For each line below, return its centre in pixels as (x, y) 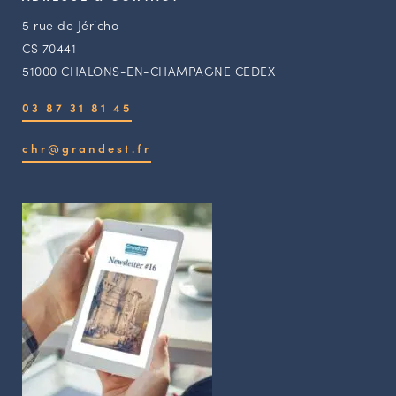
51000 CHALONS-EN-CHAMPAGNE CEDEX (148, 70)
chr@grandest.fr (87, 148)
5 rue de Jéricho (70, 24)
